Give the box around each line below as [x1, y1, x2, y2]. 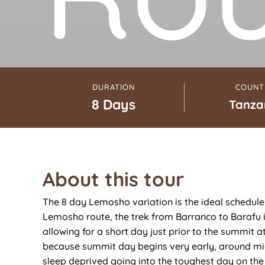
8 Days [91, 95, 135, 113]
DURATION [92, 82, 135, 92]
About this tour [43, 166, 184, 191]
